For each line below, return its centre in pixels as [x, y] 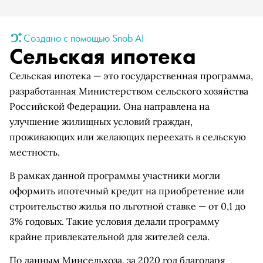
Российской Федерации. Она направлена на [109, 106]
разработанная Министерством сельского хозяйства [129, 91]
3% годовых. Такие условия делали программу [114, 221]
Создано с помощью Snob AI [84, 38]
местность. [35, 152]
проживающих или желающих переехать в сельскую [128, 137]
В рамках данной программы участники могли [115, 176]
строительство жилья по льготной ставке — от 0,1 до [127, 206]
